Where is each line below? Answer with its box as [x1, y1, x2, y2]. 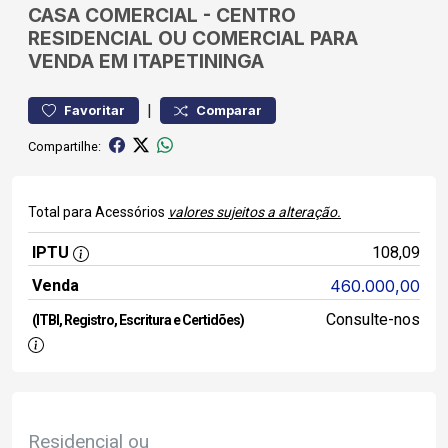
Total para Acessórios [28, 204, 168, 220]
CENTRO [216, 3, 296, 27]
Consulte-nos [325, 310, 420, 329]
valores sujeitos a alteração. [168, 204, 341, 220]
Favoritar [64, 103, 125, 118]
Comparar [196, 103, 262, 118]
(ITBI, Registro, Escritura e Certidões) [32, 312, 244, 328]
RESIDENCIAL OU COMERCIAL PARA [28, 26, 358, 50]
